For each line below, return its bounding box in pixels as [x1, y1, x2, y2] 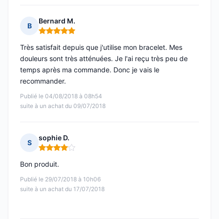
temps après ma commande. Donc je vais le [20, 66, 159, 74]
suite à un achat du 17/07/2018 [20, 185, 105, 193]
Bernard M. [39, 17, 75, 25]
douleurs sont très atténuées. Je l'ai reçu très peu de [20, 54, 188, 63]
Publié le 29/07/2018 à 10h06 [20, 175, 101, 183]
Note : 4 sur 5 [38, 147, 85, 156]
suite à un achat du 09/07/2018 [20, 102, 106, 110]
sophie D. [39, 133, 69, 142]
